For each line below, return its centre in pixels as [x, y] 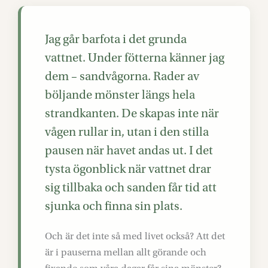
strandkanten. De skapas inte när [132, 113]
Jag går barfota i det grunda [116, 39]
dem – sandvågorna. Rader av [122, 76]
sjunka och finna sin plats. [114, 206]
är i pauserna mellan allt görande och [126, 252]
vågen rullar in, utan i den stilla [127, 132]
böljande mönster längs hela [120, 95]
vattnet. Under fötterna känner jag [135, 58]
